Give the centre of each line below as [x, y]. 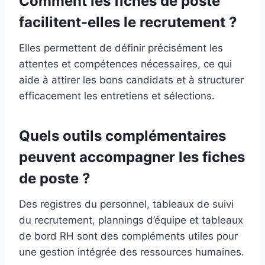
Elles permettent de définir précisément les [121, 48]
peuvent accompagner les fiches [132, 157]
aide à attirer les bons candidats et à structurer [131, 80]
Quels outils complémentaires [122, 136]
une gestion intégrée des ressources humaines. [132, 252]
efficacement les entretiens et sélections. [117, 96]
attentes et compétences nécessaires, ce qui [125, 64]
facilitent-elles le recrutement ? [128, 22]
